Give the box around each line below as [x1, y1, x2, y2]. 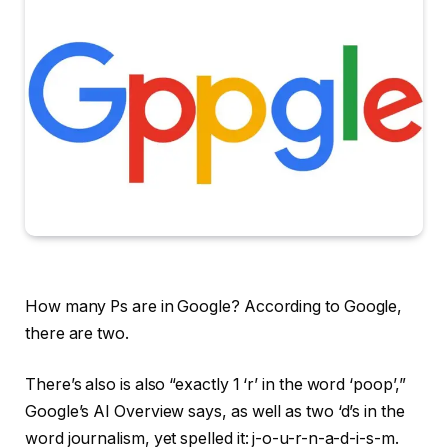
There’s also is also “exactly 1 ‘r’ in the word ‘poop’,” [25, 375, 406, 395]
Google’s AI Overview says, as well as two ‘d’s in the [25, 402, 405, 422]
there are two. [25, 323, 129, 343]
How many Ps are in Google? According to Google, [25, 296, 403, 316]
